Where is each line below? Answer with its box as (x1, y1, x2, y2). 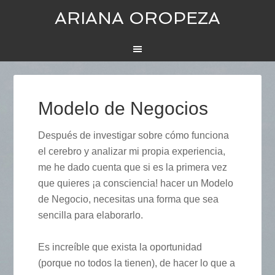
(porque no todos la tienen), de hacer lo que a (38, 258, 236, 269)
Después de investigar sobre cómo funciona (38, 130, 230, 141)
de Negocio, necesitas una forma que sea (38, 194, 219, 205)
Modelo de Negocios (38, 98, 209, 119)
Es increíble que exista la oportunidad (38, 242, 203, 253)
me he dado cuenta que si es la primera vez (38, 162, 228, 173)
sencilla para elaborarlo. (38, 210, 144, 221)
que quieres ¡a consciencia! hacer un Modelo (38, 178, 234, 189)
